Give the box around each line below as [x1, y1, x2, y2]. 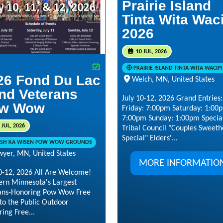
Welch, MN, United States [132, 75, 215, 84]
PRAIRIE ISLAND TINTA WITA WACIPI [133, 65, 222, 71]
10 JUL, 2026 [134, 48, 167, 55]
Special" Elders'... [122, 134, 178, 142]
